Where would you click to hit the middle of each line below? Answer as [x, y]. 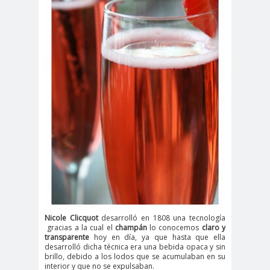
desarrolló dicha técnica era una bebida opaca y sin [135, 247]
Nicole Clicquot [71, 218]
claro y [212, 228]
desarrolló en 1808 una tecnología [162, 218]
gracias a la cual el [80, 228]
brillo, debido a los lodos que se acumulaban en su [135, 257]
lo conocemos [173, 228]
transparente [67, 237]
